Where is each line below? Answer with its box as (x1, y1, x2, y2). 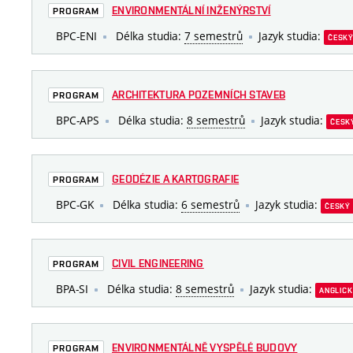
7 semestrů (184, 28, 243, 44)
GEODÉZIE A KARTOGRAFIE (112, 173, 240, 186)
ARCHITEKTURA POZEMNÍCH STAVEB (112, 88, 286, 102)
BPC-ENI (56, 28, 97, 44)
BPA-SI (56, 281, 88, 297)
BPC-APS (56, 113, 99, 128)
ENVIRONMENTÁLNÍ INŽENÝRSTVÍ (112, 4, 271, 17)
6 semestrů (181, 197, 240, 213)
